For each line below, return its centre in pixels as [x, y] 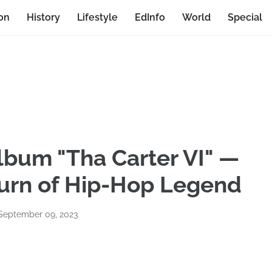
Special [245, 17]
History [43, 17]
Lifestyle [97, 17]
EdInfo [150, 17]
